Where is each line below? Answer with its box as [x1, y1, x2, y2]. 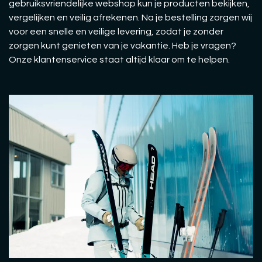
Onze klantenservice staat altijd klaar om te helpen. [9, 55, 230, 65]
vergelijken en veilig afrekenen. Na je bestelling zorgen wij [9, 13, 252, 23]
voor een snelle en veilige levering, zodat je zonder [9, 27, 223, 37]
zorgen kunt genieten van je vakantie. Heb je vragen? [9, 41, 236, 51]
